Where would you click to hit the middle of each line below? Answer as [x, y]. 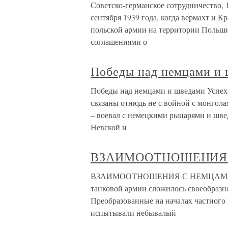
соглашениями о [119, 42]
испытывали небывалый [133, 213]
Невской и [109, 127]
